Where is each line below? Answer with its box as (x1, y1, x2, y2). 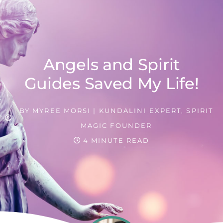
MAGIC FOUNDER (80, 121, 152, 129)
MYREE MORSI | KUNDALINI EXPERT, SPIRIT (30, 107, 214, 114)
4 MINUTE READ (83, 136, 150, 144)
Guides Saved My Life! (24, 74, 199, 93)
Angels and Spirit (43, 55, 180, 74)
